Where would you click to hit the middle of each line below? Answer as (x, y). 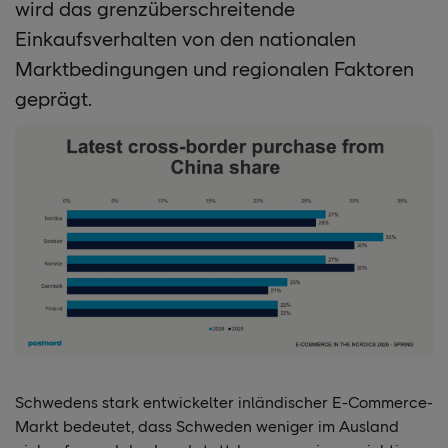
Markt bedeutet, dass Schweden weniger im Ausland (207, 427)
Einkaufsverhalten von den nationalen (185, 39)
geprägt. (53, 99)
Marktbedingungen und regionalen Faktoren (214, 69)
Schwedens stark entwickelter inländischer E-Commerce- (224, 403)
